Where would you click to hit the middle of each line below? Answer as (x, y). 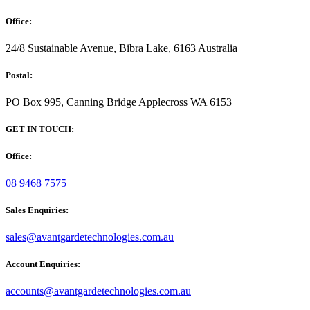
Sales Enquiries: (37, 210)
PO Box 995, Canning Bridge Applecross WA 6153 (119, 102)
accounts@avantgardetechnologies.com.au (98, 291)
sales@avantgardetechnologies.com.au (90, 237)
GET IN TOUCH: (40, 129)
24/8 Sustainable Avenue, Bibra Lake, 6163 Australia (121, 48)
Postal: (19, 75)
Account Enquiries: (43, 264)
